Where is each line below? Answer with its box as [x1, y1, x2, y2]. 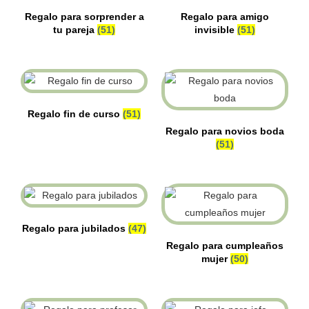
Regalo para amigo [181, 11, 269, 22]
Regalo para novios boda [166, 126, 284, 137]
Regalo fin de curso [28, 108, 123, 119]
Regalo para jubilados [22, 223, 128, 234]
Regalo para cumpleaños [166, 240, 283, 251]
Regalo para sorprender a [24, 11, 144, 22]
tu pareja [53, 24, 97, 35]
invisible [195, 24, 237, 35]
